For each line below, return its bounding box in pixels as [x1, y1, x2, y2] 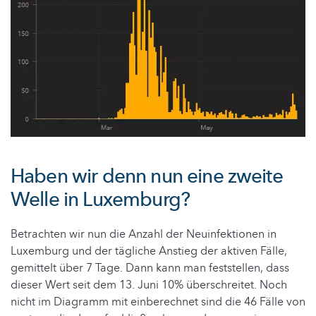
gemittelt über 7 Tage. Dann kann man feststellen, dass [11, 260, 289, 276]
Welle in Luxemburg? [11, 186, 190, 213]
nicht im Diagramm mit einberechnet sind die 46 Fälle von [11, 293, 305, 310]
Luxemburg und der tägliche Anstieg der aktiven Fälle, [11, 243, 287, 259]
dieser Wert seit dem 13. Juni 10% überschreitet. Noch [11, 276, 287, 293]
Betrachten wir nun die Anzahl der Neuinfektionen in [11, 226, 276, 242]
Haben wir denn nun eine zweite [11, 162, 283, 190]
